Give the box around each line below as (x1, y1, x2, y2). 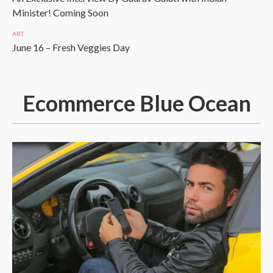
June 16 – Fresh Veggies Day (12, 41, 130, 53)
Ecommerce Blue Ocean (22, 90, 251, 116)
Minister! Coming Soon (12, 7, 108, 18)
